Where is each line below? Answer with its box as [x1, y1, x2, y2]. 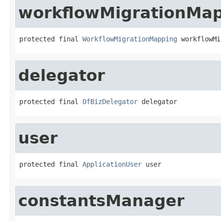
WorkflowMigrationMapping [82, 35, 177, 43]
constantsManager [18, 191, 184, 210]
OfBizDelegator [82, 97, 138, 106]
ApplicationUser [82, 160, 142, 168]
